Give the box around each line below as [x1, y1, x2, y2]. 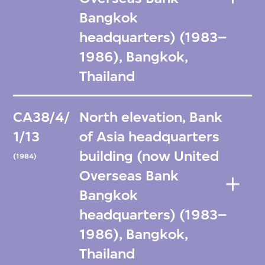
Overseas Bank [79, 167, 179, 185]
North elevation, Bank [79, 109, 223, 126]
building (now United [79, 148, 219, 165]
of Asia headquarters [79, 128, 220, 146]
